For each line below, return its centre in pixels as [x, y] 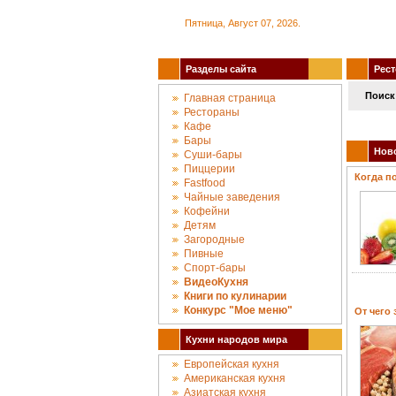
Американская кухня [235, 378]
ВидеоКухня [216, 282]
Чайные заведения [232, 197]
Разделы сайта [218, 69]
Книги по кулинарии [235, 296]
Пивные [204, 254]
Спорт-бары [215, 268]
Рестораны [212, 112]
